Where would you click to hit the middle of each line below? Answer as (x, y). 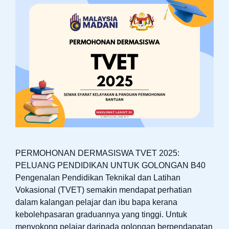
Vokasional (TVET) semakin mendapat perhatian (104, 190)
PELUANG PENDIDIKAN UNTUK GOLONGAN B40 (110, 165)
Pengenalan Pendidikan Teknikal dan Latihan (98, 177)
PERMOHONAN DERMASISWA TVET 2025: (97, 153)
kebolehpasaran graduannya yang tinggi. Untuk (101, 214)
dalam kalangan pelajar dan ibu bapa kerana (96, 202)
